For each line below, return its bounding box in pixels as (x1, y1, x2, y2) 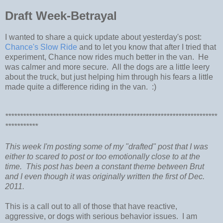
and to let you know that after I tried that (77, 43, 216, 52)
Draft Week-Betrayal (5, 9, 117, 23)
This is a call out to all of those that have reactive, (5, 202, 177, 211)
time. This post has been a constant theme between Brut (5, 162, 204, 171)
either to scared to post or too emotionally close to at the (5, 152, 200, 161)
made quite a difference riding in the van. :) (5, 83, 160, 92)
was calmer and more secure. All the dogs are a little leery (5, 63, 210, 72)
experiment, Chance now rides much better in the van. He (5, 53, 209, 62)
